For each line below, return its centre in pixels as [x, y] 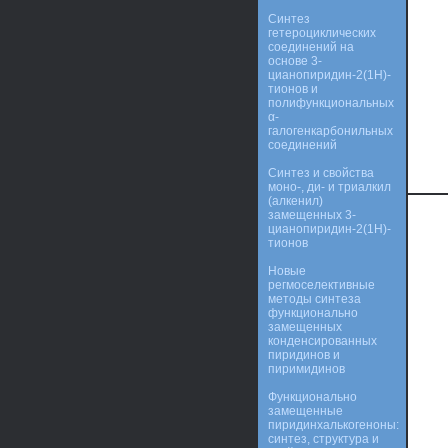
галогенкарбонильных [330, 131]
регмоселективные [321, 285]
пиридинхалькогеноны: [333, 425]
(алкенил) [295, 201]
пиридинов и [304, 355]
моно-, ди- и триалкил [329, 187]
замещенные [305, 411]
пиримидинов [306, 369]
